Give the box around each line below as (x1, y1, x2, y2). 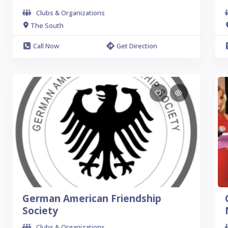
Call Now (33, 41, 59, 50)
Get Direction (116, 41, 157, 50)
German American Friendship (22, 192, 161, 205)
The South (31, 20, 64, 30)
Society (22, 204, 58, 217)
